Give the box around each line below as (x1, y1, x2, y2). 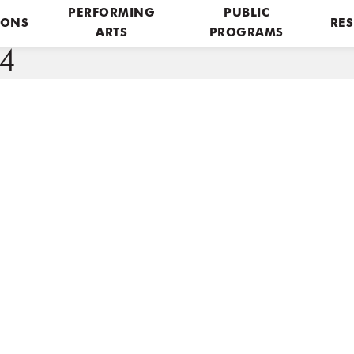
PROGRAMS (209, 28, 284, 40)
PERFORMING (68, 8, 156, 20)
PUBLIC (224, 8, 269, 20)
